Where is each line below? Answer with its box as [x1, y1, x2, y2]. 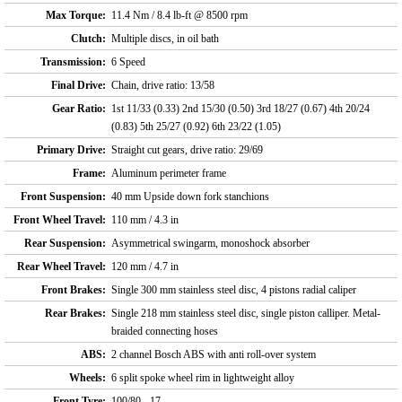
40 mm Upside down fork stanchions [111, 190, 269, 204]
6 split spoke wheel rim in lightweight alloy [111, 371, 294, 385]
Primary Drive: [37, 144, 106, 157]
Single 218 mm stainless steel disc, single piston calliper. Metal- [111, 307, 380, 320]
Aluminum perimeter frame [111, 167, 226, 180]
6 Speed [111, 56, 145, 69]
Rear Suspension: [24, 237, 106, 250]
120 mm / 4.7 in [111, 260, 179, 274]
